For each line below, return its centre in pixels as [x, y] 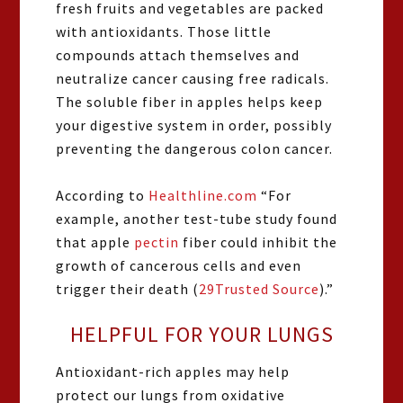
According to [103, 195]
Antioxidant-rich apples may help [173, 372]
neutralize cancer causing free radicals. [193, 78]
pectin [157, 242]
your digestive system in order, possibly [194, 125]
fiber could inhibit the [259, 242]
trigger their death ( [128, 289]
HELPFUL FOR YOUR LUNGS [201, 334]
